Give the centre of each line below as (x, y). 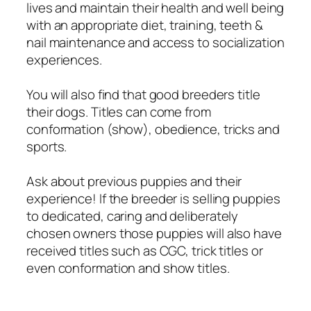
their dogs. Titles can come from (119, 112)
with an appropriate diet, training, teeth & (145, 25)
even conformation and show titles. (128, 268)
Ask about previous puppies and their (134, 182)
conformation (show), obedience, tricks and (153, 129)
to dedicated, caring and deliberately (133, 216)
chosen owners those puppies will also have (154, 234)
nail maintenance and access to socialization (155, 43)
